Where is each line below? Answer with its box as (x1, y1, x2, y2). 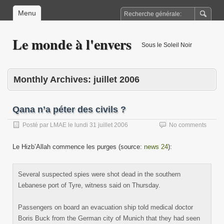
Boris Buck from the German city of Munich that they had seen (18, 214, 200, 222)
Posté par (22, 121, 50, 128)
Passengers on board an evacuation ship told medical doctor (18, 203, 193, 211)
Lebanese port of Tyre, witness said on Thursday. (18, 181, 160, 189)
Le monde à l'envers (12, 34, 131, 54)
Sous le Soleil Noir (141, 41, 192, 48)
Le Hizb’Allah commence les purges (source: (12, 143, 144, 150)
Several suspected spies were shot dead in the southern (18, 170, 180, 178)
